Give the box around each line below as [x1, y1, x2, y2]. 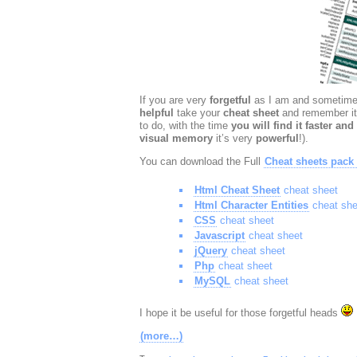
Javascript [194, 229, 245, 241]
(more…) [139, 330, 182, 342]
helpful [139, 107, 174, 119]
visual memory [139, 132, 213, 144]
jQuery [194, 245, 227, 257]
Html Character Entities [194, 199, 308, 211]
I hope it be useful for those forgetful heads [139, 307, 341, 319]
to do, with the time [139, 120, 231, 131]
